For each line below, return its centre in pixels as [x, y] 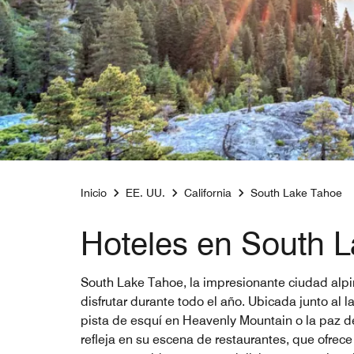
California [208, 193]
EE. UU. [145, 193]
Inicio [94, 193]
